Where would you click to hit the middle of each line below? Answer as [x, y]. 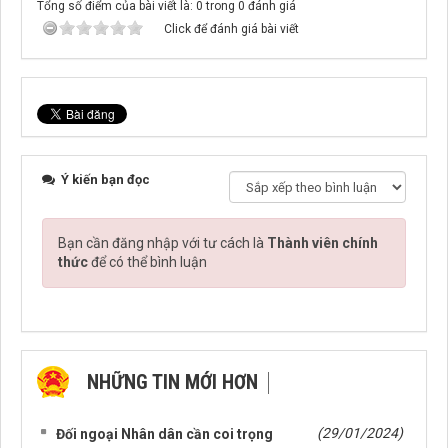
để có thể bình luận [147, 262]
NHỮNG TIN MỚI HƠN [172, 382]
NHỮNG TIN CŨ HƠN [167, 414]
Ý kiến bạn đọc [104, 180]
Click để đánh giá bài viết [231, 29]
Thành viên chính [322, 243]
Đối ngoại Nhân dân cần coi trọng [164, 434]
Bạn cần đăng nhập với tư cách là [162, 243]
